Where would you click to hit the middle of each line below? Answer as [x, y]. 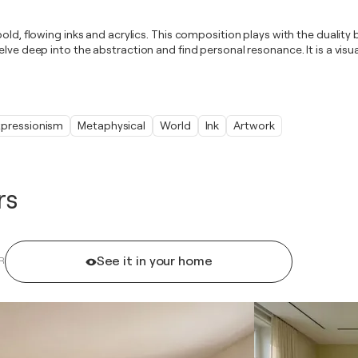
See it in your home [154, 261]
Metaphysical [112, 125]
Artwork [254, 125]
